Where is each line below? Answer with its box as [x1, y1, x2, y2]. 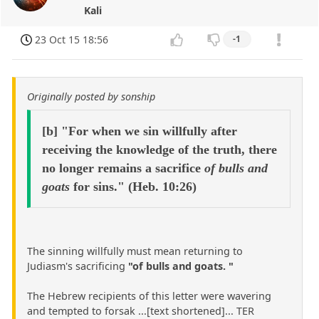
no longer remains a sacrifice [41, 161, 204, 176]
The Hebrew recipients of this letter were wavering [27, 289, 271, 303]
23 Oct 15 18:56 [35, 33, 109, 47]
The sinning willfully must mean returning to [27, 244, 243, 258]
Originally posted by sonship [27, 90, 155, 104]
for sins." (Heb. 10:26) [69, 179, 197, 194]
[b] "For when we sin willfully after [41, 124, 237, 139]
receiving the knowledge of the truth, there [41, 142, 277, 157]
